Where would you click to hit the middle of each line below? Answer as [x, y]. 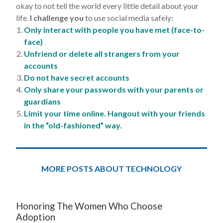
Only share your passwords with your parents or [114, 89]
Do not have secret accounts [77, 77]
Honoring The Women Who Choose [89, 206]
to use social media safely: [128, 18]
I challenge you [57, 18]
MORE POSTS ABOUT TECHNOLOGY [111, 168]
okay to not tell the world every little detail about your [107, 6]
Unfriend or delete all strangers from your [102, 54]
